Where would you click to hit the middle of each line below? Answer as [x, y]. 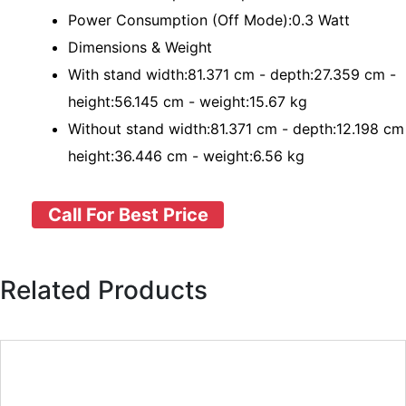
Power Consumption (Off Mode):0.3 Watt [209, 20]
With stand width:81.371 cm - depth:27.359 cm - [232, 74]
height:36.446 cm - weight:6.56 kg [186, 156]
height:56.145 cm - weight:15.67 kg [188, 101]
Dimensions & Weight [140, 47]
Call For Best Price [128, 215]
